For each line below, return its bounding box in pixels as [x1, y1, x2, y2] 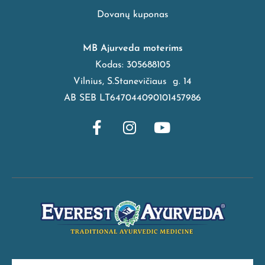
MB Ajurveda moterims [82, 44, 183, 54]
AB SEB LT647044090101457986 [64, 93, 201, 104]
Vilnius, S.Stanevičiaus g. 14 [73, 77, 192, 87]
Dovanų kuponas [96, 10, 169, 20]
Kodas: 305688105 [95, 60, 170, 70]
